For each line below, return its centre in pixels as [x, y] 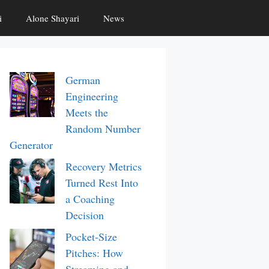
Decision [85, 215]
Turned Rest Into [102, 183]
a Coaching [90, 199]
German [83, 80]
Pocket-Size [91, 237]
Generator [31, 145]
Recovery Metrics [104, 166]
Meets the [87, 112]
